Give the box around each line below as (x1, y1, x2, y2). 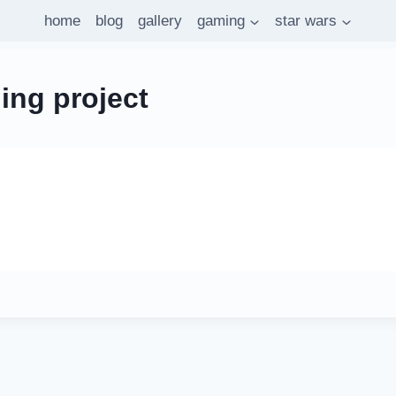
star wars (275, 12, 337, 30)
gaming (197, 12, 245, 30)
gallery (138, 12, 182, 30)
